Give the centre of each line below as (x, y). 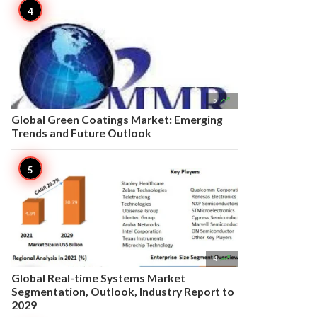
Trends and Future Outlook (81, 133)
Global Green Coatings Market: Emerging (117, 119)
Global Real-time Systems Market (98, 278)
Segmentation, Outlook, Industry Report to (123, 291)
